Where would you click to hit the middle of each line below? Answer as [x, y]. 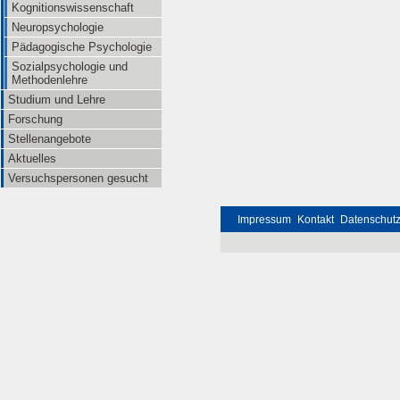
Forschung [35, 119]
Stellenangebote [50, 139]
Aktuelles [32, 158]
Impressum [264, 220]
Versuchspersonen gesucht [78, 178]
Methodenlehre [50, 80]
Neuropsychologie [58, 27]
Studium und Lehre [57, 100]
